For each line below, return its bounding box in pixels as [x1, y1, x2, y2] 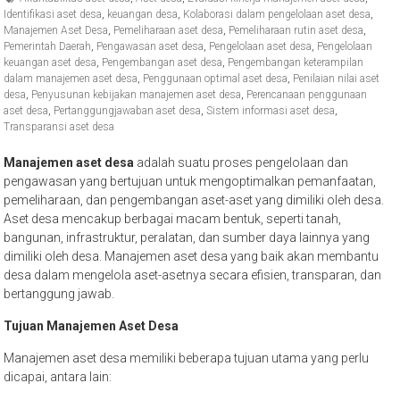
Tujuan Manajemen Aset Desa [4, 319, 179, 334]
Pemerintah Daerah [4, 40, 92, 54]
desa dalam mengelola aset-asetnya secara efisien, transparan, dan [4, 268, 382, 283]
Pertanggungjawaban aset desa [54, 104, 202, 118]
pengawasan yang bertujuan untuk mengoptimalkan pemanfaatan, [4, 174, 377, 189]
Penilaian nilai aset [293, 72, 380, 86]
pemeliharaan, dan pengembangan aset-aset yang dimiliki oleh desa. [4, 193, 385, 208]
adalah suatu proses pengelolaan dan [134, 155, 349, 171]
